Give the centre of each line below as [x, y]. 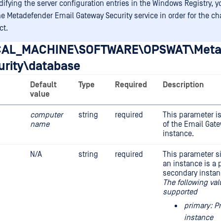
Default [43, 85]
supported [180, 192]
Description [183, 85]
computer [46, 115]
